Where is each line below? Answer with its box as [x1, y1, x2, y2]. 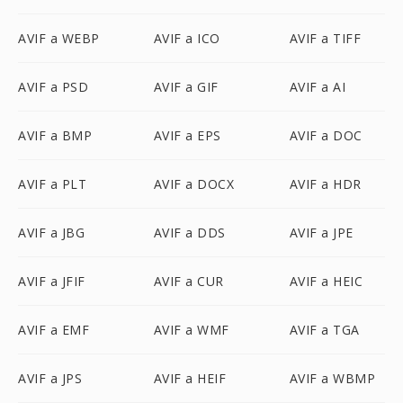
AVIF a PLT [18, 175, 86, 193]
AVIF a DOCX [153, 175, 235, 193]
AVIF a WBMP [289, 370, 376, 387]
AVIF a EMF [18, 321, 89, 338]
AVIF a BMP [18, 127, 92, 144]
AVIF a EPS [153, 127, 221, 144]
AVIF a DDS [153, 224, 226, 241]
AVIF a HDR [289, 175, 362, 193]
